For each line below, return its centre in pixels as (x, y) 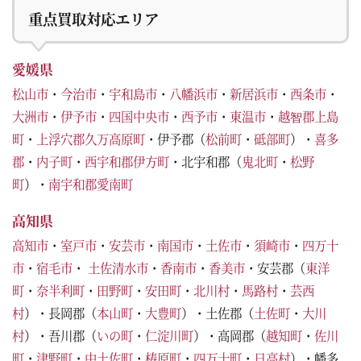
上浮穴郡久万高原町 (91, 138)
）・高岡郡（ (230, 335)
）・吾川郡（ (60, 335)
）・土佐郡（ (218, 312)
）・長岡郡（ (60, 312)
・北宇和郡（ (205, 161)
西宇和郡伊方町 (127, 161)
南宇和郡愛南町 (91, 183)
